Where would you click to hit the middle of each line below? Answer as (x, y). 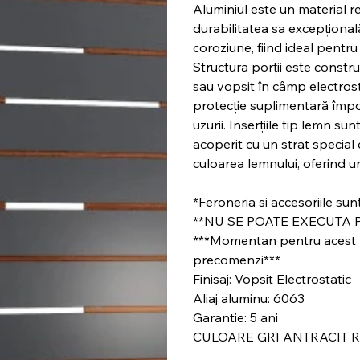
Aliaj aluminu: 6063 (248, 298)
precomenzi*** (236, 259)
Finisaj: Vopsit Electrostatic (272, 278)
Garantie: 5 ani (235, 317)
